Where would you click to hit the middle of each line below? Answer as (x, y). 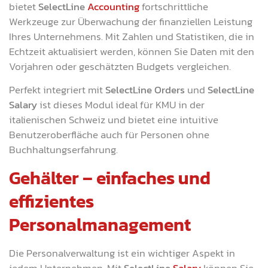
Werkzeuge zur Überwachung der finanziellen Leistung (131, 21)
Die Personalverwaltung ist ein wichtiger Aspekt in (122, 253)
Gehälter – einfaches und (110, 178)
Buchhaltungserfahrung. (63, 150)
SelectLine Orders (145, 90)
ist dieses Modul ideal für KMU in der (122, 105)
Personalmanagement (100, 224)
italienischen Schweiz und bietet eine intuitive (114, 120)
